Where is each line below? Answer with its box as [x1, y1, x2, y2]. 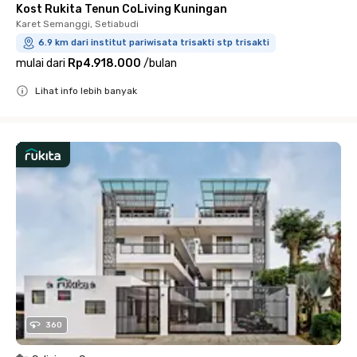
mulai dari [16, 56, 65, 70]
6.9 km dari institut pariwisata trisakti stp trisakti [38, 37, 269, 48]
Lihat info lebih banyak [35, 84, 137, 96]
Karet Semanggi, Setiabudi [16, 18, 139, 29]
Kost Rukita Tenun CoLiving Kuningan [16, 2, 227, 16]
